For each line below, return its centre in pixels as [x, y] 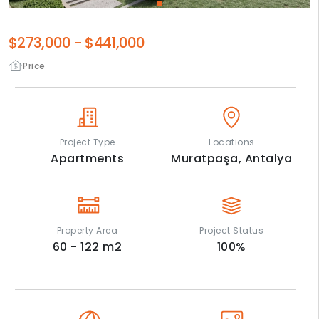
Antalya [268, 159]
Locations [232, 142]
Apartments [88, 159]
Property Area [87, 231]
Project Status [232, 231]
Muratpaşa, [208, 159]
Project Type [87, 142]
